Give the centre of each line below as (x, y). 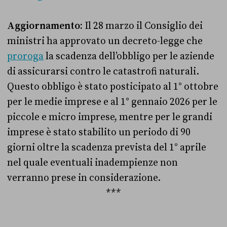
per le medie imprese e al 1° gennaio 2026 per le (112, 102)
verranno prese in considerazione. (84, 178)
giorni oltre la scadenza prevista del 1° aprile (107, 148)
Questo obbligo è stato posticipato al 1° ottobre (113, 87)
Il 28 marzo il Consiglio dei (143, 26)
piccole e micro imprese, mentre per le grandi (110, 117)
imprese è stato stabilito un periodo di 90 (99, 133)
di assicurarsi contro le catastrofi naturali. (103, 72)
